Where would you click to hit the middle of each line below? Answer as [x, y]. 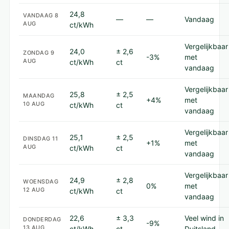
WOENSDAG [41, 181]
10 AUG [34, 104]
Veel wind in [204, 218]
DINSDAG [38, 139]
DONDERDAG [42, 219]
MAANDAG [39, 96]
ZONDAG [37, 53]
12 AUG [34, 190]
